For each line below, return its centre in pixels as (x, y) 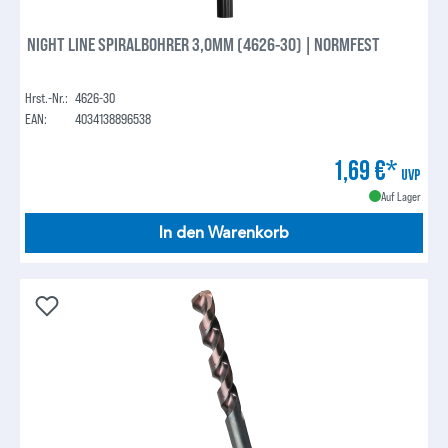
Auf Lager (400, 195)
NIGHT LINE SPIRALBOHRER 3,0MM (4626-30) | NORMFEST (204, 43)
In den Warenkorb (224, 232)
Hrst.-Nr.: (47, 97)
